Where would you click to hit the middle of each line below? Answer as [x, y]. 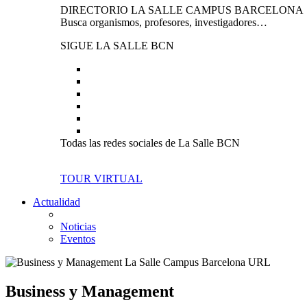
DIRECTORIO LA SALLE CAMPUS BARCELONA [182, 10]
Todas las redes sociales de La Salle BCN [150, 143]
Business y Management [90, 291]
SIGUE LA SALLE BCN [117, 46]
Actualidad [57, 202]
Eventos [78, 239]
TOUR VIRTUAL [101, 179]
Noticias [78, 226]
